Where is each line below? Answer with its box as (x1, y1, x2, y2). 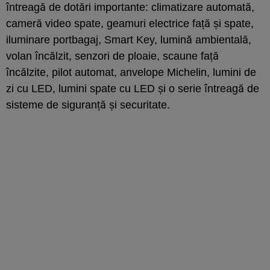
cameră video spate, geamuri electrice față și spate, (6, 17, 254, 30)
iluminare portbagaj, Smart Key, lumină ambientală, (6, 33, 251, 46)
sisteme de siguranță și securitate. (6, 98, 170, 111)
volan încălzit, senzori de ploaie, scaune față (6, 49, 219, 62)
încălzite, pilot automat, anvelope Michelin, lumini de (6, 66, 256, 78)
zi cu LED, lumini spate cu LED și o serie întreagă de (6, 82, 259, 95)
